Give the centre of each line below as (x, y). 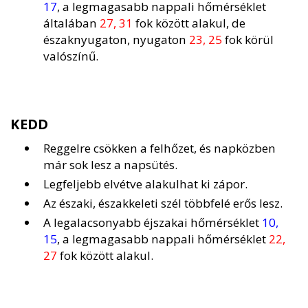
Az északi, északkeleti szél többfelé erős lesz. (163, 203)
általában (71, 23)
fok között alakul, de (189, 23)
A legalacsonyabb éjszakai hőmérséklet (153, 223)
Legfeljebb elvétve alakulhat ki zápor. (145, 184)
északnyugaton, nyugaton (116, 40)
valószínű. (71, 56)
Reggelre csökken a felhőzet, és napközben (159, 148)
